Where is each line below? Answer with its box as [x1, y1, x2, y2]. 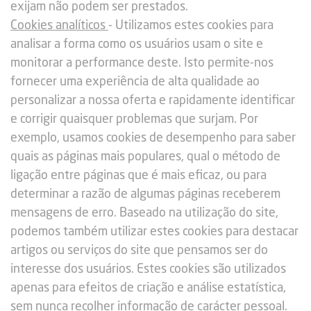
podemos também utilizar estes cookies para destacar [10, 226, 299, 238]
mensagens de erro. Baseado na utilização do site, [10, 207, 278, 219]
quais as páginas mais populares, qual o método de [10, 151, 280, 163]
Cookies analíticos [10, 19, 108, 32]
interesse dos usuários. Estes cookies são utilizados [10, 263, 286, 276]
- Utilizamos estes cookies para [108, 19, 274, 32]
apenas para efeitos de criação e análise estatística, [10, 282, 286, 294]
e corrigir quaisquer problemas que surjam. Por [10, 113, 258, 126]
